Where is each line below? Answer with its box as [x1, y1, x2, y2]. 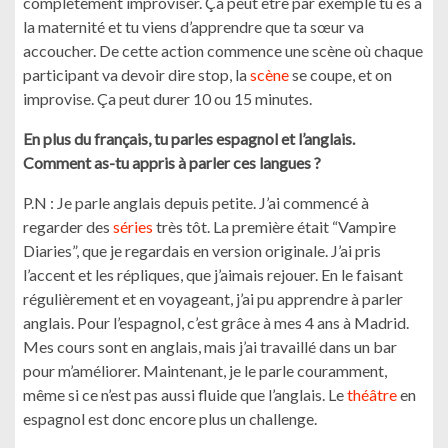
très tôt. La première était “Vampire [153, 217, 396, 236]
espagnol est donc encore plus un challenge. [23, 409, 317, 428]
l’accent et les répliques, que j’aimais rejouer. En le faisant [23, 265, 403, 284]
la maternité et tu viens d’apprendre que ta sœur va [23, 17, 364, 36]
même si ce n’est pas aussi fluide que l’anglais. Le [23, 385, 347, 404]
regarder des [23, 217, 113, 236]
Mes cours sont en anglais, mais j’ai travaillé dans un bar [23, 337, 397, 356]
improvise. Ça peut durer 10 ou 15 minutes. [23, 89, 312, 108]
